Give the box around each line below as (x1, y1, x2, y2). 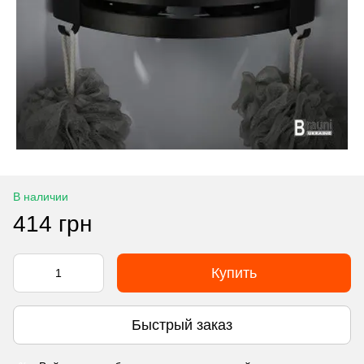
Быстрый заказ (132, 316, 232, 333)
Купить (211, 265, 257, 281)
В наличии (13, 190, 68, 203)
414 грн (13, 211, 92, 236)
